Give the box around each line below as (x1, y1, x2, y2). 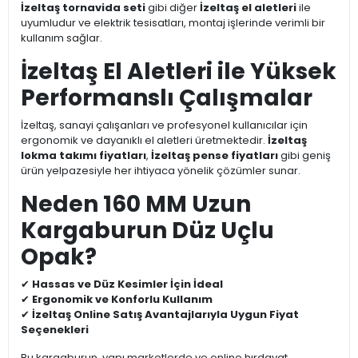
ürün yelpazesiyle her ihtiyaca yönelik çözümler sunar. (21, 163, 300, 179)
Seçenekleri (21, 322, 89, 338)
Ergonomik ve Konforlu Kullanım (32, 292, 213, 308)
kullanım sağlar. (21, 30, 102, 46)
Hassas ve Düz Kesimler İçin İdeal (32, 276, 223, 292)
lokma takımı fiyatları (21, 148, 146, 164)
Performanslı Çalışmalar (21, 82, 312, 114)
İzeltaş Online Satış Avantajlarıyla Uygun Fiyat (32, 307, 299, 323)
